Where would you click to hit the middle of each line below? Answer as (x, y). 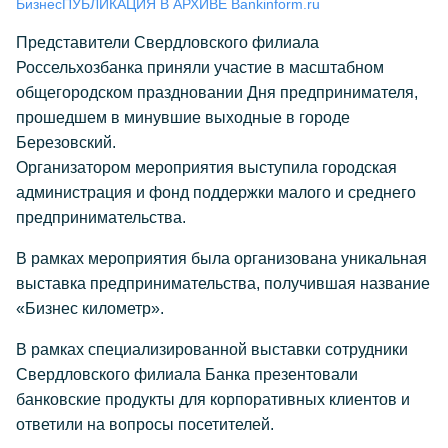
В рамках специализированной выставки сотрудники (212, 349)
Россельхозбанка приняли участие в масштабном (200, 67)
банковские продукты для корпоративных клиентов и (213, 399)
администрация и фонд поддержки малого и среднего (216, 192)
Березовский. (66, 142)
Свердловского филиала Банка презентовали (187, 374)
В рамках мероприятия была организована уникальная (221, 258)
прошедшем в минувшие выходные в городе (183, 117)
